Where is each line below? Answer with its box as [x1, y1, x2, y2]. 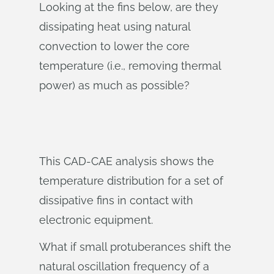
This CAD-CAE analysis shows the [39, 155, 214, 168]
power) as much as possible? [39, 79, 190, 92]
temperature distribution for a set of [39, 174, 223, 187]
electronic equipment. [39, 213, 153, 226]
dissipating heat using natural [39, 20, 190, 33]
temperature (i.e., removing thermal [39, 59, 221, 72]
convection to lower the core [39, 40, 190, 53]
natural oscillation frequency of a [39, 260, 209, 273]
